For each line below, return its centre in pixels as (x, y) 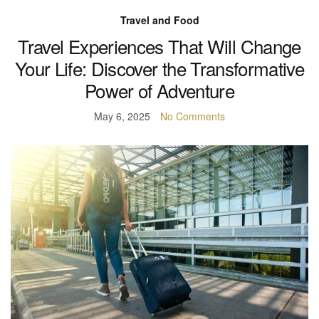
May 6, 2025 (122, 116)
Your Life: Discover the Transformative (159, 68)
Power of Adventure (159, 90)
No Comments (193, 116)
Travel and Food (159, 20)
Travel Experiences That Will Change (159, 46)
